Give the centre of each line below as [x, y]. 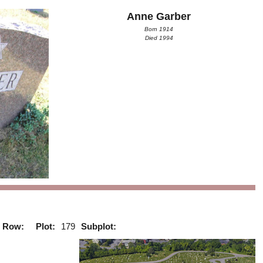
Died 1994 [159, 38]
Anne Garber [159, 16]
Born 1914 [159, 29]
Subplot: [99, 226]
